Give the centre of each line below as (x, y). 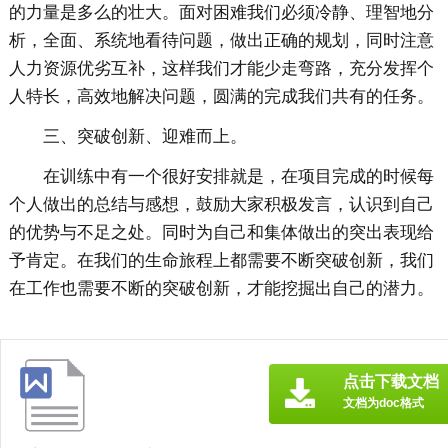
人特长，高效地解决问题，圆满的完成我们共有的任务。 (221, 97)
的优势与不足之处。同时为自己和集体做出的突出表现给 (221, 233)
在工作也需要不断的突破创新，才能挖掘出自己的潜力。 (221, 289)
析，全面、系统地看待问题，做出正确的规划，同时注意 (221, 41)
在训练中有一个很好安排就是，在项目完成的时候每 (238, 177)
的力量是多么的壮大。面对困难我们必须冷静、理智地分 (221, 13)
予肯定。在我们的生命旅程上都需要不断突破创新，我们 (221, 261)
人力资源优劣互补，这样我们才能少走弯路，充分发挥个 (221, 69)
